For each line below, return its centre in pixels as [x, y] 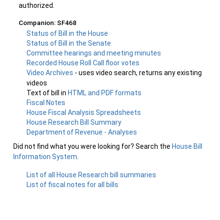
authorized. [37, 5]
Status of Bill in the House [68, 33]
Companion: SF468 [48, 23]
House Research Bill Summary [74, 122]
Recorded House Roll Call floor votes [83, 63]
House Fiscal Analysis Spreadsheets [84, 112]
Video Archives [51, 73]
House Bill [187, 146]
